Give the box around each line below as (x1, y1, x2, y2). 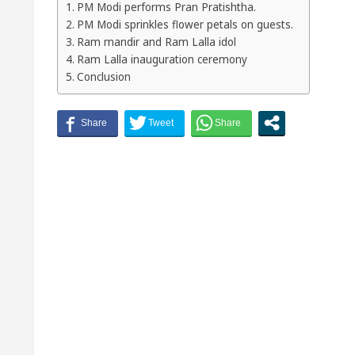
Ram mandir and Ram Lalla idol (76, 35, 236, 50)
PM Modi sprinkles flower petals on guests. (76, 17, 293, 32)
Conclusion (76, 70, 131, 85)
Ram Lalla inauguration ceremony (76, 52, 247, 67)
